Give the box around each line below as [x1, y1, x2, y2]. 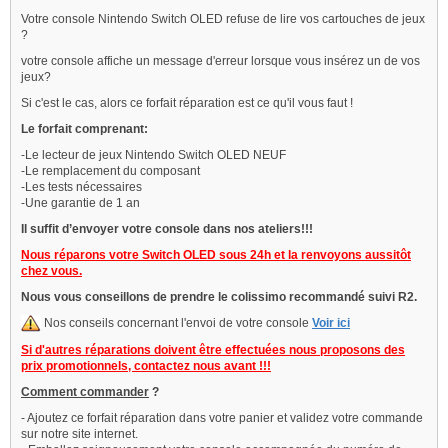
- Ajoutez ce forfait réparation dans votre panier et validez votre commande [21, 411, 423, 426]
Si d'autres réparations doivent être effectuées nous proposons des [21, 343, 405, 358]
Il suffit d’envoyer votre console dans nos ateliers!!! [21, 221, 313, 236]
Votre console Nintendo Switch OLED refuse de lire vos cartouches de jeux [21, 11, 425, 26]
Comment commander [21, 385, 149, 400]
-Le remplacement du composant [21, 163, 200, 178]
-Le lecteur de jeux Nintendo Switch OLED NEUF [21, 147, 286, 162]
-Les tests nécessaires [21, 179, 142, 194]
